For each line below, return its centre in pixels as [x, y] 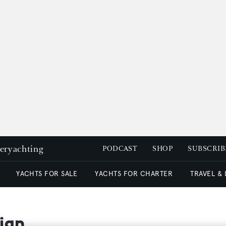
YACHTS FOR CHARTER [134, 174]
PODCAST [120, 149]
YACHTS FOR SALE [47, 174]
